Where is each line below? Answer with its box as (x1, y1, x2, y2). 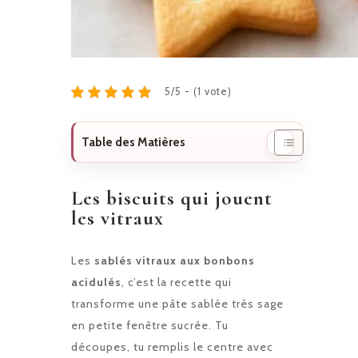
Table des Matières (82, 134, 185, 150)
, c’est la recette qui (121, 275, 232, 290)
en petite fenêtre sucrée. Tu (71, 318, 229, 333)
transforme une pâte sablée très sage (71, 296, 284, 312)
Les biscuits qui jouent (71, 186, 272, 211)
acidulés (71, 275, 121, 290)
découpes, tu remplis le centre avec (71, 340, 273, 355)
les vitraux (71, 206, 164, 231)
